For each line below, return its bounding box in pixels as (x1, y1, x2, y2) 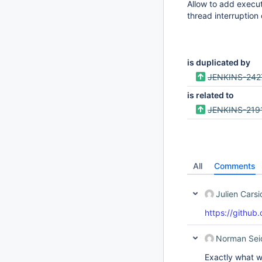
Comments (214, 161, 256, 171)
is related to (187, 90, 234, 100)
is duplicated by (187, 57, 250, 67)
